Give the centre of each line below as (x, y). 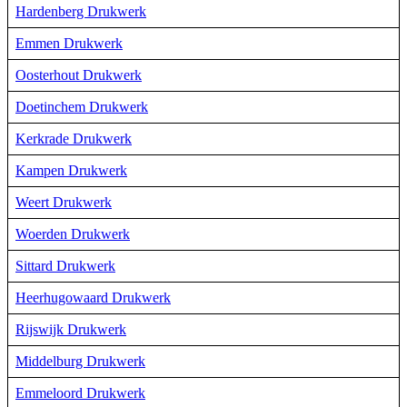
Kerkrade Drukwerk (74, 138)
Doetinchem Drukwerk (82, 106)
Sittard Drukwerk (65, 265)
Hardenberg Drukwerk (81, 11)
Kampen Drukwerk (71, 170)
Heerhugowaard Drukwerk (93, 297)
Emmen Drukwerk (69, 43)
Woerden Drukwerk (73, 233)
